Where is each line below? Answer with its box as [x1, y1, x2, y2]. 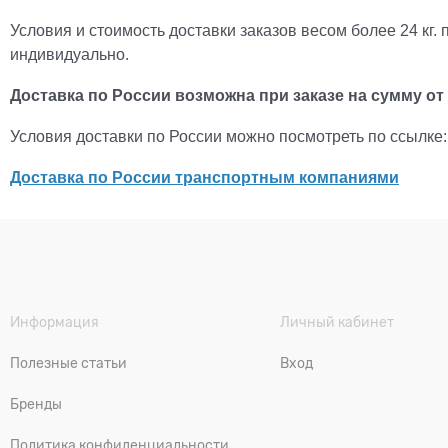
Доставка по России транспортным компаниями [10, 169, 399, 186]
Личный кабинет [280, 314, 395, 330]
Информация [10, 314, 99, 330]
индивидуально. [10, 46, 129, 63]
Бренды [10, 396, 62, 412]
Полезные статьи [10, 355, 127, 371]
